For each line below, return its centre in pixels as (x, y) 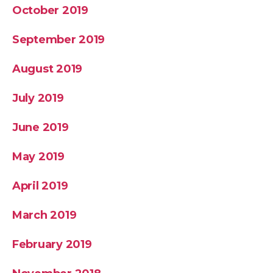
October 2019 (50, 10)
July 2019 (38, 98)
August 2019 (48, 69)
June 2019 (41, 127)
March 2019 (44, 215)
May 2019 (38, 157)
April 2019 (40, 186)
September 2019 (59, 40)
